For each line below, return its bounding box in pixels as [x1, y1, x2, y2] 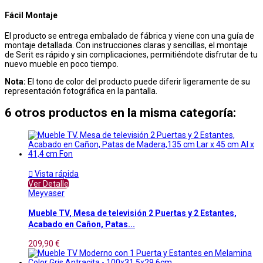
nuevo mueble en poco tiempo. [5, 59, 119, 69]
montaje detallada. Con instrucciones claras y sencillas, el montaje [5, 40, 248, 50]
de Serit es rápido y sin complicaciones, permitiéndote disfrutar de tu [5, 49, 258, 59]
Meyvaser [28, 188, 65, 198]
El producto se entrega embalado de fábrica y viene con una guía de [5, 31, 254, 41]
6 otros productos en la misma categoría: [5, 106, 236, 120]
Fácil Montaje [5, 11, 58, 21]
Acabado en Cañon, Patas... [28, 220, 135, 230]
